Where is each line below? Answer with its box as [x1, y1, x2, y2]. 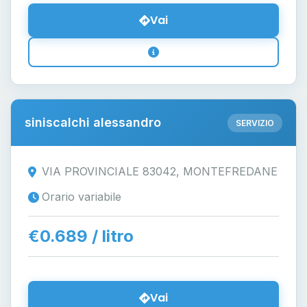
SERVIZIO [236, 117, 274, 128]
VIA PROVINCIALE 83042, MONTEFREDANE [42, 164, 278, 178]
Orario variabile [42, 190, 121, 204]
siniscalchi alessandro [25, 115, 161, 130]
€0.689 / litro [28, 226, 134, 246]
